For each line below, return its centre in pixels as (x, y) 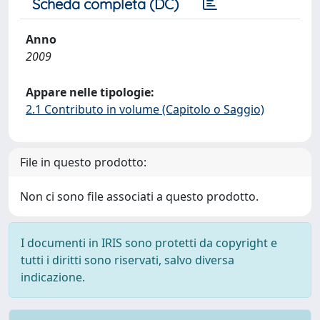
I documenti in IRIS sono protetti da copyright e (149, 243)
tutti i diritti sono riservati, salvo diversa (127, 260)
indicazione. (53, 277)
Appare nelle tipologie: (90, 92)
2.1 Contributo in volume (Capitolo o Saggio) (145, 109)
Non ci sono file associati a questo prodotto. (139, 196)
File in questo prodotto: (83, 162)
